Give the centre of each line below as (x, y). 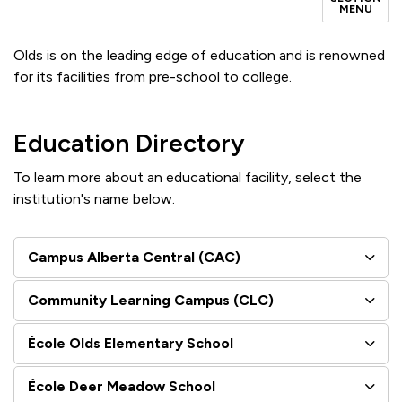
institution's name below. (94, 199)
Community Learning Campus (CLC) (151, 300)
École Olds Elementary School (131, 343)
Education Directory (129, 143)
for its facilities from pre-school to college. (153, 77)
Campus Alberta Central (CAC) (134, 257)
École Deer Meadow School (122, 386)
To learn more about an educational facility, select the (188, 177)
